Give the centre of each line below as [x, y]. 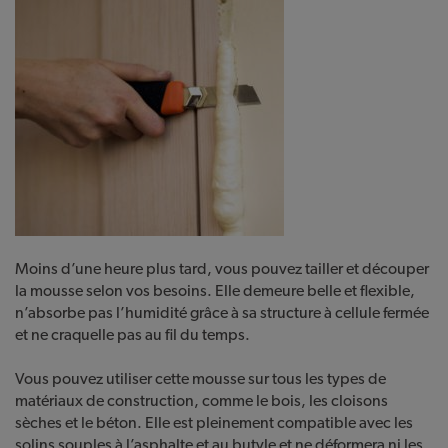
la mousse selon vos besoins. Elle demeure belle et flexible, [215, 291]
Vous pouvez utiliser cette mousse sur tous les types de [200, 379]
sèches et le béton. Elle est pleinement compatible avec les [214, 423]
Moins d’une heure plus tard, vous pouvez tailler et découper [222, 269]
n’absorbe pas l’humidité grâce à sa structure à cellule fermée [222, 313]
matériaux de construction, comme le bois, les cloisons [201, 401]
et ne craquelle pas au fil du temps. [132, 335]
